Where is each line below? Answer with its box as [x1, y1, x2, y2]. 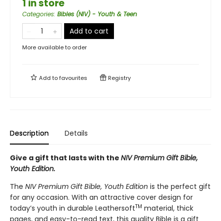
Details [65, 128, 88, 138]
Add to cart [70, 26, 109, 36]
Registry [107, 74, 131, 82]
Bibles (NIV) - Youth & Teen [57, 10, 137, 18]
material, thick [142, 203, 193, 213]
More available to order [22, 43, 87, 51]
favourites [59, 74, 87, 82]
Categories [22, 10, 54, 18]
